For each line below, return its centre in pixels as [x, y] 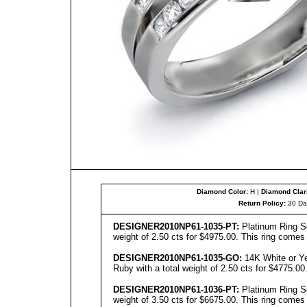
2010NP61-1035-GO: [201, 258]
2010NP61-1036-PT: [199, 290]
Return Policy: [262, 203]
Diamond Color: [222, 192]
